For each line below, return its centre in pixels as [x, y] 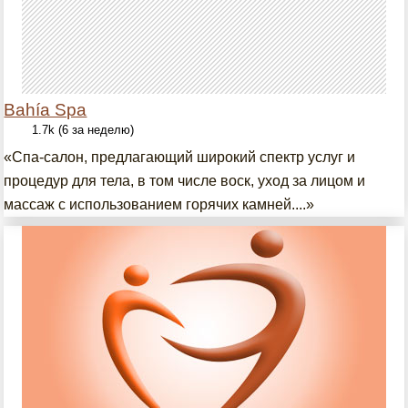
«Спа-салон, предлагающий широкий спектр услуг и [180, 157]
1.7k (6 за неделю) [83, 130]
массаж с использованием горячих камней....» [159, 204]
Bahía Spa [46, 110]
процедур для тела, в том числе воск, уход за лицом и [185, 181]
